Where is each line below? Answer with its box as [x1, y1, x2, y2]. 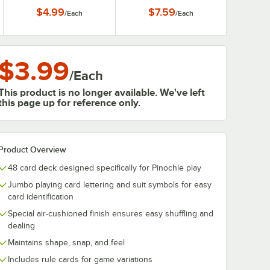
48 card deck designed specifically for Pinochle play [8, 163, 201, 172]
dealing [8, 221, 35, 230]
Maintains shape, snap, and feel [8, 238, 125, 247]
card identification [8, 192, 74, 201]
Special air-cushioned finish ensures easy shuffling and [8, 209, 213, 218]
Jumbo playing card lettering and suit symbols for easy [8, 180, 212, 189]
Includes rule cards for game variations [8, 255, 152, 264]
